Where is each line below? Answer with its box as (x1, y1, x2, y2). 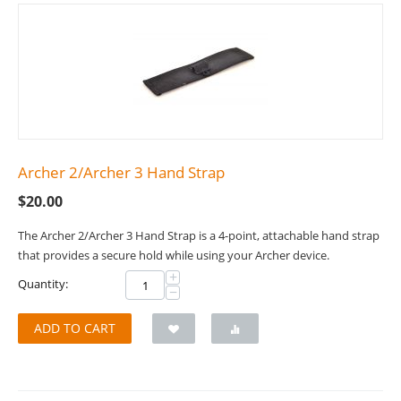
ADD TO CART (34, 320, 115, 337)
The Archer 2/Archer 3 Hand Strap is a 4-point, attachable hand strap (18, 227, 380, 244)
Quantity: (18, 276, 68, 293)
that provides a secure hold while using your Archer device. (18, 247, 329, 264)
